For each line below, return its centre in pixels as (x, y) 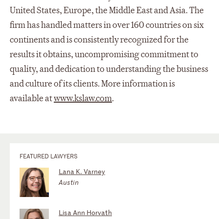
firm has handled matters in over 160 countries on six (107, 25)
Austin (69, 182)
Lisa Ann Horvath (85, 212)
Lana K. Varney (82, 171)
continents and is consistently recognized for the (99, 40)
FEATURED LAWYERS (49, 156)
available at (32, 98)
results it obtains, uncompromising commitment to (104, 54)
